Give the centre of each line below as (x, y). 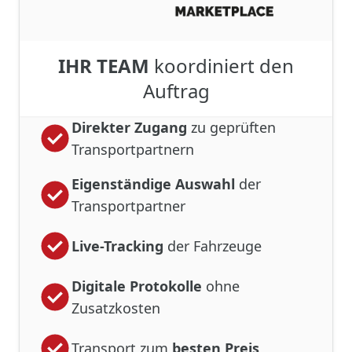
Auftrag (176, 90)
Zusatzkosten (116, 308)
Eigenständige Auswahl (153, 183)
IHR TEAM (104, 65)
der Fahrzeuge (213, 246)
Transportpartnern (133, 149)
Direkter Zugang (129, 127)
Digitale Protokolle (137, 286)
